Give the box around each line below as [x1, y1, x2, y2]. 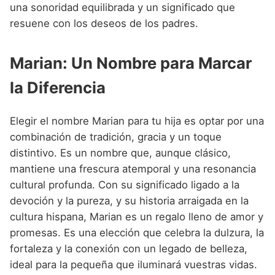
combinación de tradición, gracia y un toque [10, 130, 222, 143]
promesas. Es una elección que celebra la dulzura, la [10, 226, 264, 239]
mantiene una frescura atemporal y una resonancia [10, 162, 256, 175]
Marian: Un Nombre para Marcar [10, 53, 252, 72]
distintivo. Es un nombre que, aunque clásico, [10, 146, 231, 159]
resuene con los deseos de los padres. [10, 17, 198, 29]
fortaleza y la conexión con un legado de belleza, [10, 242, 247, 255]
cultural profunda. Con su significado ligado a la [10, 178, 239, 191]
